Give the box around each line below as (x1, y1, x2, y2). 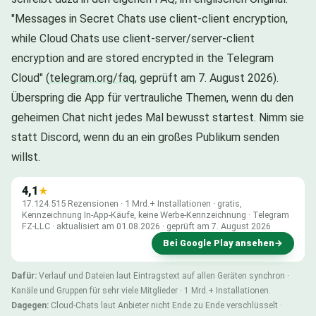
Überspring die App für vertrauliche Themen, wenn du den (11, 90, 293, 104)
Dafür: (11, 270, 37, 281)
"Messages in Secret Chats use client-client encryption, (11, 11, 288, 25)
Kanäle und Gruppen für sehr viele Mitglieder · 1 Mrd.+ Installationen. (11, 285, 271, 296)
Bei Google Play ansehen (163, 237, 274, 248)
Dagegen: (11, 300, 49, 310)
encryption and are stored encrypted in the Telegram (11, 51, 274, 65)
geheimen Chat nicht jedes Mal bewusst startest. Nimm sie (11, 110, 304, 124)
